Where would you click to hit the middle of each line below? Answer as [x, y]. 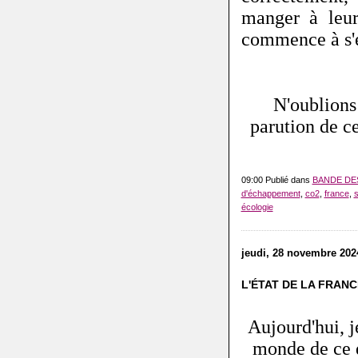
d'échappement [270, 194]
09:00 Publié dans [276, 180]
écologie [257, 207]
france [336, 194]
